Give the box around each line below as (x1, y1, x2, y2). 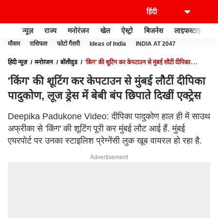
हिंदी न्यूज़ (8, 59, 27, 66)
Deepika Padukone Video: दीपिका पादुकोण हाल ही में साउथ (8, 111, 210, 121)
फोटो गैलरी (57, 40, 80, 47)
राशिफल (30, 40, 47, 47)
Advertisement (90, 154, 128, 161)
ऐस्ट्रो (121, 26, 133, 35)
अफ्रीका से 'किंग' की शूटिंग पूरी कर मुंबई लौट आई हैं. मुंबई (8, 124, 185, 133)
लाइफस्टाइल (174, 26, 205, 35)
